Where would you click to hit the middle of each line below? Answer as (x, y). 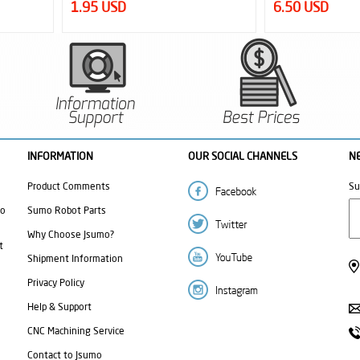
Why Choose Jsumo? (71, 235)
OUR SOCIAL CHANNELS (243, 156)
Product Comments (69, 186)
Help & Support (59, 307)
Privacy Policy (56, 283)
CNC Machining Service (76, 331)
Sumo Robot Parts (67, 211)
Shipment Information (75, 259)
